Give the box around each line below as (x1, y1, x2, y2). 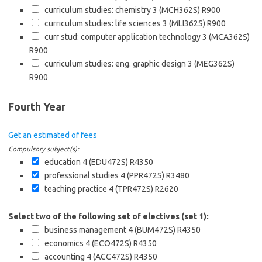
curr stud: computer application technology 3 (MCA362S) (41, 32, 250, 42)
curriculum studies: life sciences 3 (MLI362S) (41, 19, 205, 28)
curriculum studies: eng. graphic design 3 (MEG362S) (41, 59, 235, 68)
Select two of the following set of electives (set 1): (8, 212, 209, 221)
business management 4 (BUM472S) (41, 225, 175, 235)
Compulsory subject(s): (8, 145, 79, 153)
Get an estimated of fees (8, 130, 97, 140)
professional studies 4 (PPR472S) (41, 171, 164, 180)
